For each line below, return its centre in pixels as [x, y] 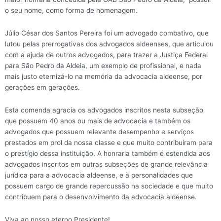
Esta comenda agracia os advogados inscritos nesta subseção [104, 110]
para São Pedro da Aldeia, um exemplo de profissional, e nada [103, 66]
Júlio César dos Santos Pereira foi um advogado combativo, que [107, 33]
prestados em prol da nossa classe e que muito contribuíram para [109, 143]
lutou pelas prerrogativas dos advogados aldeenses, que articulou [109, 44]
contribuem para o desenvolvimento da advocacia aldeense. [101, 197]
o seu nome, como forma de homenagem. [71, 11]
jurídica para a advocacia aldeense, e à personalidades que [99, 175]
